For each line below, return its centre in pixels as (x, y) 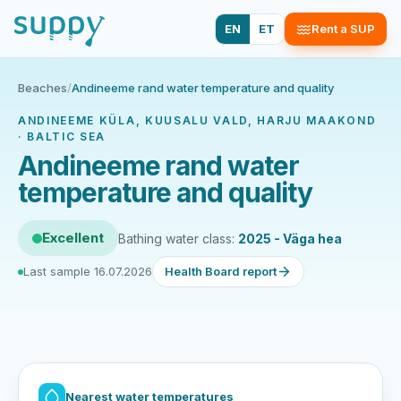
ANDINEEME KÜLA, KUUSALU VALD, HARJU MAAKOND (197, 120)
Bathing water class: (178, 238)
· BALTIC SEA (62, 137)
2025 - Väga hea (290, 238)
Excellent (73, 238)
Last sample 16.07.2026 (88, 271)
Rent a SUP (343, 28)
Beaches (43, 88)
